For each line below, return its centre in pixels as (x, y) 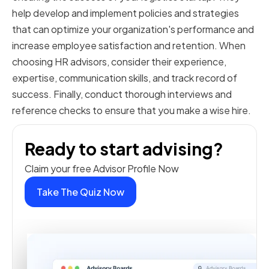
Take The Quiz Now (80, 192)
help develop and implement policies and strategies (125, 13)
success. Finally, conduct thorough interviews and (122, 94)
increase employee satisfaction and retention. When (129, 46)
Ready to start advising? (124, 149)
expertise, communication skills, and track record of (125, 78)
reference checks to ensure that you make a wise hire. (131, 110)
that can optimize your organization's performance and (133, 29)
